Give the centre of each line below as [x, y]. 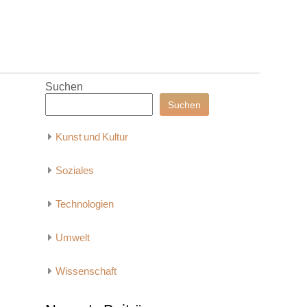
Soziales [75, 170]
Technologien [85, 204]
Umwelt [73, 237]
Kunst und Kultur [92, 137]
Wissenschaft [86, 271]
